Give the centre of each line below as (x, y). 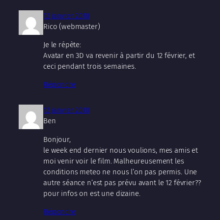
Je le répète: (62, 45)
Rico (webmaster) (72, 27)
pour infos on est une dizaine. (92, 193)
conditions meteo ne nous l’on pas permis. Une (120, 172)
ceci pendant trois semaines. (90, 67)
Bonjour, (57, 139)
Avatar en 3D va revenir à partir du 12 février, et (119, 56)
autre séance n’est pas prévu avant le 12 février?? (122, 182)
